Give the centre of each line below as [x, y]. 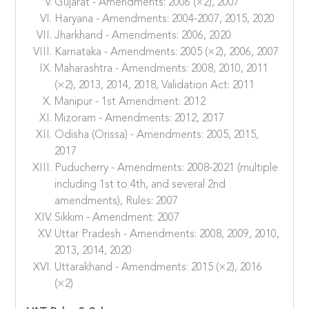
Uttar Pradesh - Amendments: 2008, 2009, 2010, [167, 234]
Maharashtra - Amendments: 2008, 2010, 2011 [162, 69]
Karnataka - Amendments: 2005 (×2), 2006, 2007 [167, 52]
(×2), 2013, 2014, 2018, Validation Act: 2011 [155, 85]
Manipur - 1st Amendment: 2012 [130, 102]
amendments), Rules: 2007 [117, 201]
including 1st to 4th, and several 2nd [140, 185]
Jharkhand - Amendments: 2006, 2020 [143, 36]
